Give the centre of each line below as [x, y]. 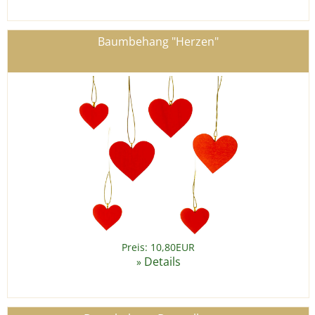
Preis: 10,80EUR [158, 247]
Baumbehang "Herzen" [158, 42]
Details [162, 262]
